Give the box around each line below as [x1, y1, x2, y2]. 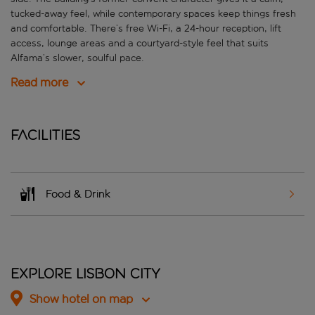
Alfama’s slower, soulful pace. [11, 52, 144, 65]
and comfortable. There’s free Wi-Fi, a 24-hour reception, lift [11, 22, 281, 35]
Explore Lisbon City [11, 266, 160, 282]
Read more [11, 75, 68, 91]
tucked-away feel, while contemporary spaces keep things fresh [11, 8, 296, 20]
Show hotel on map [30, 292, 133, 307]
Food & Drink [46, 187, 110, 201]
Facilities [11, 127, 81, 143]
